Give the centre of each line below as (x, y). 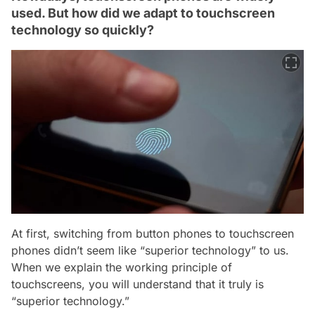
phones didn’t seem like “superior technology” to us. (150, 250)
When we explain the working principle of (122, 267)
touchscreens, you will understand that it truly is (137, 284)
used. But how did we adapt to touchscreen (143, 13)
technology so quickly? (83, 30)
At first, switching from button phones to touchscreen (153, 233)
